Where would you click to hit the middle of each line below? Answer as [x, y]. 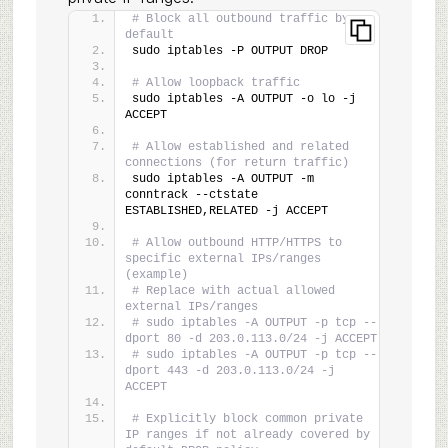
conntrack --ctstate [191, 195]
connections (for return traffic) [236, 163]
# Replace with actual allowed [233, 291]
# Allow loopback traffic [215, 83]
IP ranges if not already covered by [247, 435]
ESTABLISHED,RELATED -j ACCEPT [226, 211]
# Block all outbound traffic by [240, 19]
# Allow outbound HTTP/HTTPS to [236, 243]
